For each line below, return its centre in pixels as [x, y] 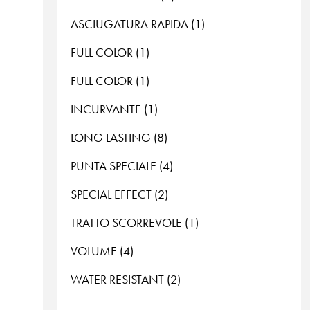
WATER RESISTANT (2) [126, 280]
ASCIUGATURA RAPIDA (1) [138, 24]
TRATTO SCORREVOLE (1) [135, 223]
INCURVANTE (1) [114, 109]
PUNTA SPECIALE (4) [122, 166]
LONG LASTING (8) [119, 138]
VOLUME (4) [102, 251]
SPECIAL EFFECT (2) [119, 194]
